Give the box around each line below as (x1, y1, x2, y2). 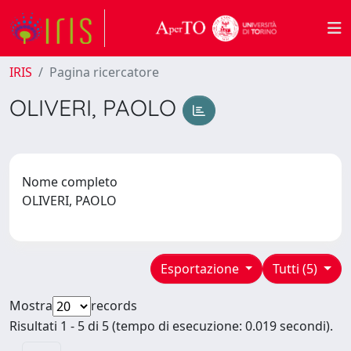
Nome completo (22, 172, 118, 190)
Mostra (9, 296, 52, 314)
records (91, 296, 137, 314)
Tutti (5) (273, 259, 321, 277)
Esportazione (160, 259, 242, 277)
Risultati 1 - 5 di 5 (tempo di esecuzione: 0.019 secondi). (9, 317, 333, 335)
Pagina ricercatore (49, 63, 159, 81)
